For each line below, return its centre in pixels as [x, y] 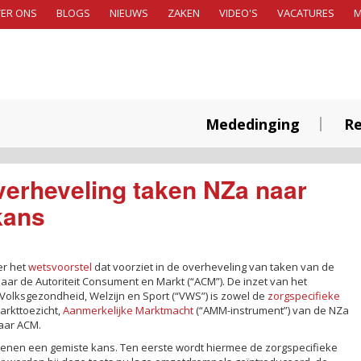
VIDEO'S [239, 13]
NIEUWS [129, 13]
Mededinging [253, 124]
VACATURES [306, 13]
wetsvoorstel [60, 266]
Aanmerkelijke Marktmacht [128, 310]
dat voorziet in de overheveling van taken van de [213, 266]
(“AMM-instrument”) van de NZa [271, 310]
